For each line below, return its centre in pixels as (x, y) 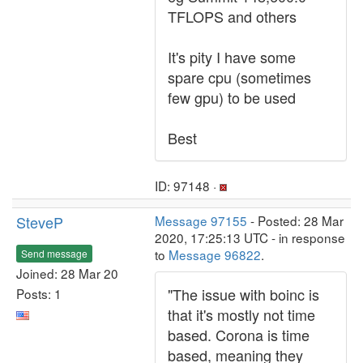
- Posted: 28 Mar (295, 220)
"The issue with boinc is (243, 294)
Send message (54, 253)
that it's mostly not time (241, 314)
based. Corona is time (239, 335)
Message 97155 (201, 220)
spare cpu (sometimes (239, 77)
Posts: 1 (39, 293)
